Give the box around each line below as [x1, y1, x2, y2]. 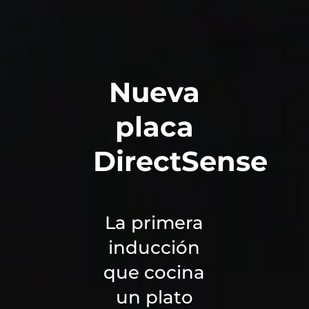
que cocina [103, 261, 206, 284]
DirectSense [93, 144, 268, 179]
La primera [105, 212, 204, 235]
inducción [108, 237, 201, 259]
